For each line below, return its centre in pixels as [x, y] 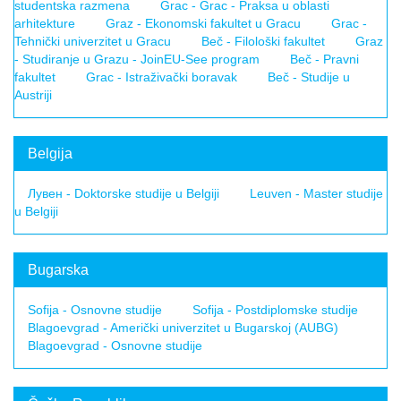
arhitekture [45, 23]
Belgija [50, 154]
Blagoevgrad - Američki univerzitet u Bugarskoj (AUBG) [183, 328]
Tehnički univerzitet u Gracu [93, 41]
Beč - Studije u [309, 77]
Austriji [33, 95]
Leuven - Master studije [316, 193]
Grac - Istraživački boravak [162, 77]
